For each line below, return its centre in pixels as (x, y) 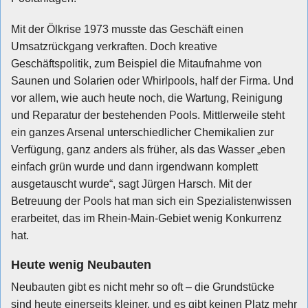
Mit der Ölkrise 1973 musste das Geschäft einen (127, 29)
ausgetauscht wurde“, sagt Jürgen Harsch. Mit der (131, 184)
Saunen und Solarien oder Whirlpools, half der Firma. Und (152, 80)
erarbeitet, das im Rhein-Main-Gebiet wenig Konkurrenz (146, 218)
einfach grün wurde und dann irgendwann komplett (134, 166)
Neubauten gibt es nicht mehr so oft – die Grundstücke (143, 287)
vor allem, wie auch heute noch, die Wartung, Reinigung (147, 98)
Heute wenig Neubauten (81, 264)
